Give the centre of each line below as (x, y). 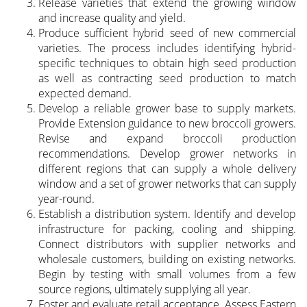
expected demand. (85, 93)
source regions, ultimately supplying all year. (144, 289)
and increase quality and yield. (112, 17)
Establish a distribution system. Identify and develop (167, 213)
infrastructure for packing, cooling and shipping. (167, 229)
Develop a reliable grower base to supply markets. (167, 108)
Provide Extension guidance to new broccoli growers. (167, 123)
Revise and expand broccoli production (167, 138)
